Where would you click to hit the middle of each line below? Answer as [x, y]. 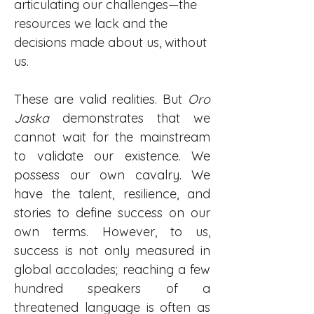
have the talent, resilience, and [112, 194]
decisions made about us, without [112, 42]
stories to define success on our [112, 213]
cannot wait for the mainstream [112, 137]
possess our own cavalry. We [112, 175]
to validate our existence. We [112, 156]
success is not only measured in [112, 251]
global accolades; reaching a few [112, 269]
